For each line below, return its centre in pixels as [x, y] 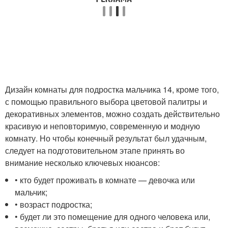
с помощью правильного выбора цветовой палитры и [106, 102]
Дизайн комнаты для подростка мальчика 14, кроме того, [112, 89]
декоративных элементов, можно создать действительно [112, 114]
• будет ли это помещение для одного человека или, [113, 217]
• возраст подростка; [54, 204]
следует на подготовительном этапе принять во [95, 150]
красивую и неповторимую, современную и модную [103, 126]
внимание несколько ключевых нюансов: [82, 163]
